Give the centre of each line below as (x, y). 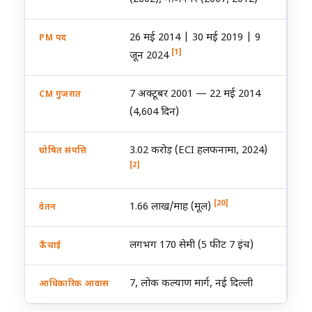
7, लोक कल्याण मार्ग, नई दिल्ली (191, 284)
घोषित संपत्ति (63, 151)
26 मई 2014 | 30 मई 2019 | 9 (195, 38)
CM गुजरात (60, 95)
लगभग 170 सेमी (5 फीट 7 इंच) (192, 245)
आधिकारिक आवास (74, 284)
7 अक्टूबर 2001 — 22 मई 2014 (195, 94)
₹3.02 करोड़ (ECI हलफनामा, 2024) (198, 151)
